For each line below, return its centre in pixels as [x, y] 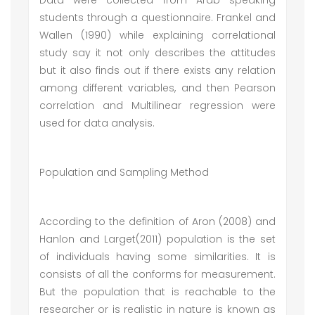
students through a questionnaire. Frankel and [157, 18]
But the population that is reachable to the [157, 292]
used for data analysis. [97, 123]
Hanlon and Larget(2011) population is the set [157, 239]
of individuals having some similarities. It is [157, 257]
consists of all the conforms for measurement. [157, 274]
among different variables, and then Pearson [157, 88]
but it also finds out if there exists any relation [157, 70]
